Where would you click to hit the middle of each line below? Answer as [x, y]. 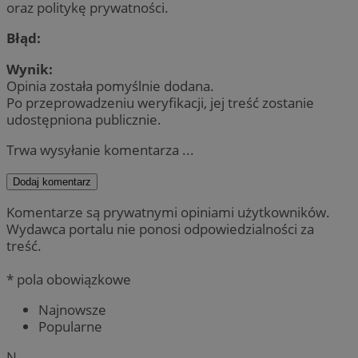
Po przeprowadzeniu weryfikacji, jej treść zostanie [160, 102]
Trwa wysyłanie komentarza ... [100, 149]
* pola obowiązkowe [69, 280]
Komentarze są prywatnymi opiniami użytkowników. [168, 213]
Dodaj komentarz [52, 181]
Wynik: [30, 69]
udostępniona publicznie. [84, 119]
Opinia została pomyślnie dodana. [110, 86]
